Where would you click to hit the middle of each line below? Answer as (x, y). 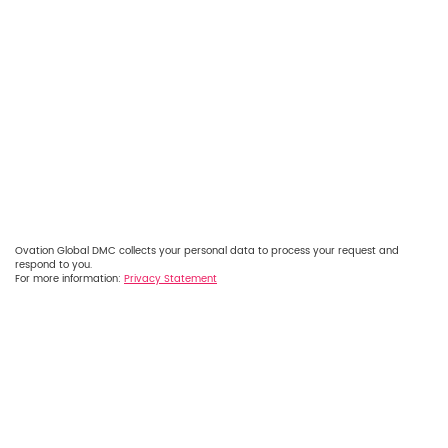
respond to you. (53, 265)
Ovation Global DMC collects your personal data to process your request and (207, 251)
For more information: (69, 279)
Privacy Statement (170, 279)
